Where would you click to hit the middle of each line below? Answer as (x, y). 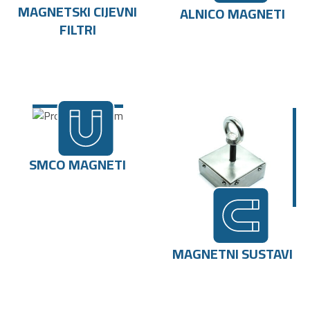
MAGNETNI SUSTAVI (232, 253)
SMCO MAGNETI (77, 164)
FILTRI (77, 30)
